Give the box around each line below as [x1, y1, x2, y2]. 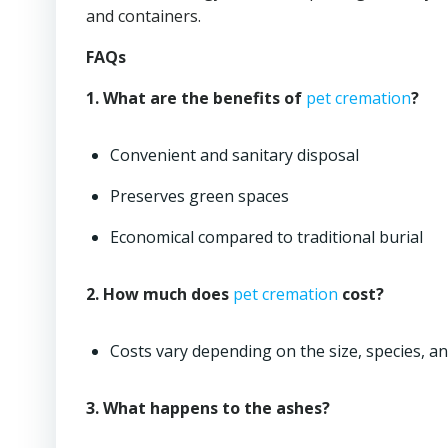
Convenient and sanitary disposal [110, 144, 359, 166]
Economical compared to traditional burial [110, 226, 423, 248]
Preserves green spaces [110, 185, 289, 207]
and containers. [86, 5, 201, 27]
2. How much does [86, 283, 233, 305]
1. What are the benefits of [86, 87, 306, 109]
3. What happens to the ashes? [86, 397, 330, 419]
